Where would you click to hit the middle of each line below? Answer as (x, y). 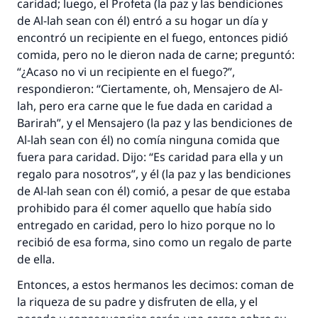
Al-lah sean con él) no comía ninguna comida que (148, 140)
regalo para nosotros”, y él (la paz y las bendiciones (154, 174)
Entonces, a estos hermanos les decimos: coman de (155, 285)
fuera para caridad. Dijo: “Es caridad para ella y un (150, 157)
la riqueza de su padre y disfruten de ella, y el (137, 302)
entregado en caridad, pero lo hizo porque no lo (146, 225)
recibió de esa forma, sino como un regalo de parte (154, 242)
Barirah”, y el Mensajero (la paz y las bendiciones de (155, 123)
